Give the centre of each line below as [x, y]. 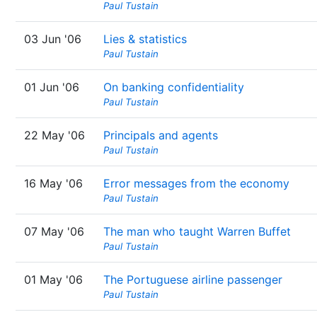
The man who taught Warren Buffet [197, 231]
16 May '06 [53, 183]
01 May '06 [53, 279]
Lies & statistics [145, 39]
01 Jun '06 [52, 87]
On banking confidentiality [174, 87]
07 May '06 [54, 231]
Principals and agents [161, 135]
